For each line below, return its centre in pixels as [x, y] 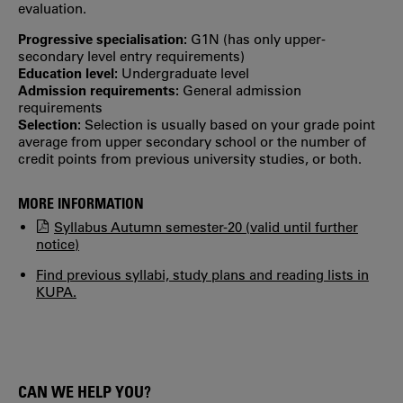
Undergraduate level [185, 73]
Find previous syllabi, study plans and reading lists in [202, 275]
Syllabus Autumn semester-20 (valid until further [206, 227]
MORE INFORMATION [81, 203]
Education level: [70, 73]
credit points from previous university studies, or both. [190, 158]
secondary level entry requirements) [131, 56]
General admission [242, 90]
